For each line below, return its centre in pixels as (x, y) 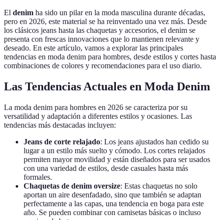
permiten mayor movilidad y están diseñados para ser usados (117, 160)
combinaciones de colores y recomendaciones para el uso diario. (103, 66)
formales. (38, 177)
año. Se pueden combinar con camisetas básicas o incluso (112, 213)
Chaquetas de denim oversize (72, 186)
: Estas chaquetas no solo (159, 186)
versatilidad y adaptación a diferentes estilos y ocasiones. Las (98, 116)
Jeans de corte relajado (62, 142)
